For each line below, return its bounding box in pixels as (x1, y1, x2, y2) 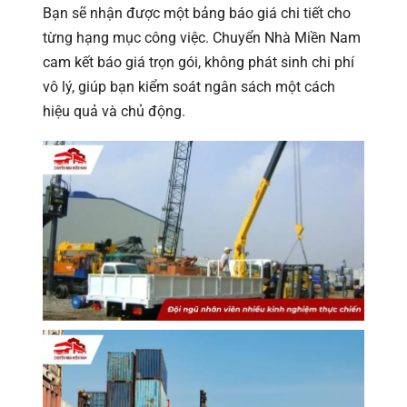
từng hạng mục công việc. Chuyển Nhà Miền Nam (43, 28, 361, 46)
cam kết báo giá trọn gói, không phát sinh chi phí (43, 53, 354, 71)
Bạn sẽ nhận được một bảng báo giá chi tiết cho (43, 4, 351, 22)
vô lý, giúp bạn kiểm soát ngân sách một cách (43, 77, 335, 95)
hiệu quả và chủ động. (43, 102, 185, 120)
